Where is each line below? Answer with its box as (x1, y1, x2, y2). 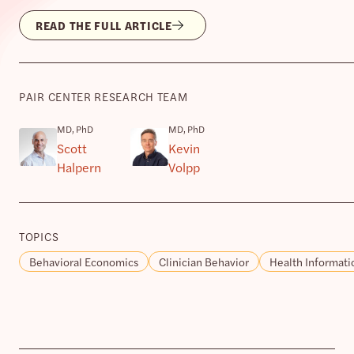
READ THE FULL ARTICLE (36, 17, 172, 33)
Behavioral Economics (29, 253, 138, 269)
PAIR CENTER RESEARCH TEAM (19, 88, 188, 104)
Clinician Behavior (159, 253, 249, 269)
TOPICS (19, 228, 59, 244)
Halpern (57, 157, 101, 176)
